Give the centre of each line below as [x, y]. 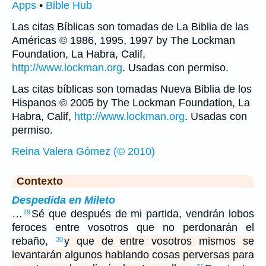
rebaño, [34, 241]
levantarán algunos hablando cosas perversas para [133, 254]
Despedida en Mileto [64, 200]
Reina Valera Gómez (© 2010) [83, 151]
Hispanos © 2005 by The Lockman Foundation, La [131, 102]
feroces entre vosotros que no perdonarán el [133, 227]
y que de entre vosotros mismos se [159, 241]
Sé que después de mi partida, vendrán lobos [143, 213]
